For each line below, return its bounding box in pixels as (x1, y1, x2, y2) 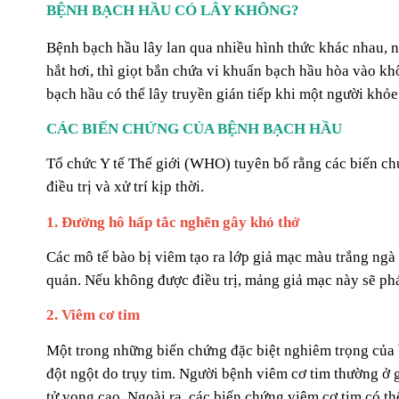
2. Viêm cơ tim (46, 306, 140, 324)
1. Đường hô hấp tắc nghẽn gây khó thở (46, 213, 299, 231)
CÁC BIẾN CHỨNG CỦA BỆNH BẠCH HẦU (46, 119, 342, 137)
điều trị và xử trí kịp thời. (46, 178, 204, 196)
